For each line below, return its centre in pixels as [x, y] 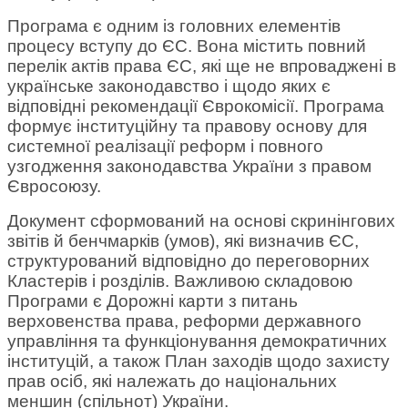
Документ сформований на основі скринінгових [201, 220]
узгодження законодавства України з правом [189, 166]
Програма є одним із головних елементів [174, 25]
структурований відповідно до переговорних [189, 260]
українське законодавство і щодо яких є [169, 86]
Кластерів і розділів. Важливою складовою [180, 280]
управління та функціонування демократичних [197, 341]
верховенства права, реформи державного [184, 321]
